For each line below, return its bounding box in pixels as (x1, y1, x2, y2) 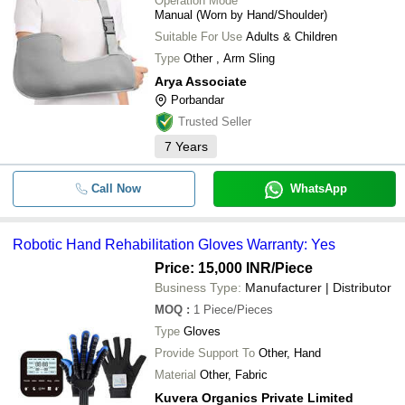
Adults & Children (246, 30, 337, 43)
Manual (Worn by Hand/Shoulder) (155, 8, 327, 22)
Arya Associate (155, 74, 247, 89)
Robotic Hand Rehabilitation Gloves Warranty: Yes (13, 237, 335, 252)
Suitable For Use (155, 30, 242, 43)
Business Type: (155, 280, 241, 295)
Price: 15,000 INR (155, 260, 271, 276)
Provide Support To (155, 346, 255, 360)
